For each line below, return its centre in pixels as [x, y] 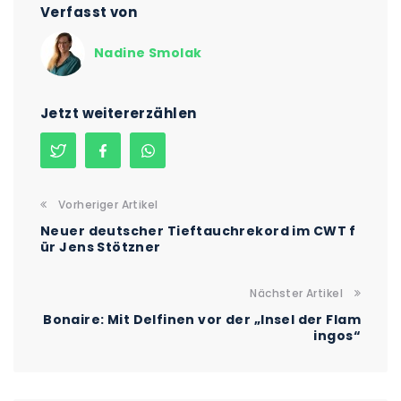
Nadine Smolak [148, 53]
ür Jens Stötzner [101, 247]
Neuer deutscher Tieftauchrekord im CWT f [198, 230]
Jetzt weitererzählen [119, 113]
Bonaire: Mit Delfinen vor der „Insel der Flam [202, 319]
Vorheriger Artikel [108, 204]
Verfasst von [89, 12]
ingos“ [337, 335]
